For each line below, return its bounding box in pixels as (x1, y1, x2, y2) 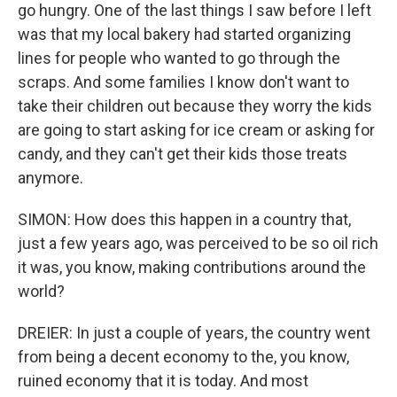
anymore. (18, 168, 83, 187)
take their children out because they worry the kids (18, 97, 372, 115)
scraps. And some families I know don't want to (18, 73, 349, 91)
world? (18, 282, 65, 300)
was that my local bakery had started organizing (18, 25, 351, 43)
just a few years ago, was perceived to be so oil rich (18, 234, 378, 253)
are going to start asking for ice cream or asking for (18, 121, 375, 139)
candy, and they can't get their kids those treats (18, 144, 347, 163)
